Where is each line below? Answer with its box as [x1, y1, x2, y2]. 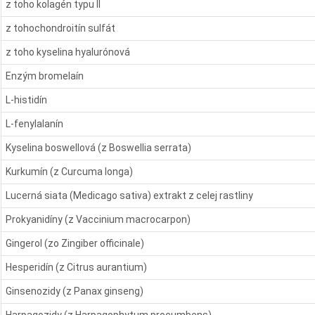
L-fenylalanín [6, 117, 64, 129]
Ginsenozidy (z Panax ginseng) [6, 285, 144, 297]
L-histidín [6, 94, 48, 105]
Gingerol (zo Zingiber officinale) [6, 237, 145, 249]
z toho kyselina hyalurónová [6, 46, 131, 58]
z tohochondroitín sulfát [6, 22, 116, 34]
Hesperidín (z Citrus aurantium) [6, 261, 148, 273]
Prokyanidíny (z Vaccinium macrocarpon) [6, 213, 191, 225]
